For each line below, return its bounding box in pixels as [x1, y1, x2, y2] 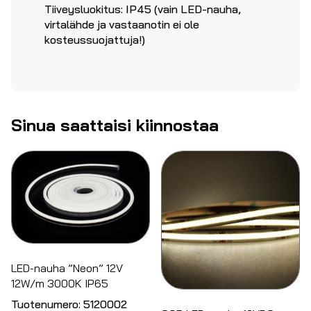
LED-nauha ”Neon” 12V [11, 261, 123, 276]
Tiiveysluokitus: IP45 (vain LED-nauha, [44, 2, 241, 17]
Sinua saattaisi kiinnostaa [11, 115, 219, 136]
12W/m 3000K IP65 [11, 276, 108, 291]
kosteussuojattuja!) [44, 33, 145, 47]
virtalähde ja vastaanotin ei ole [44, 17, 199, 32]
